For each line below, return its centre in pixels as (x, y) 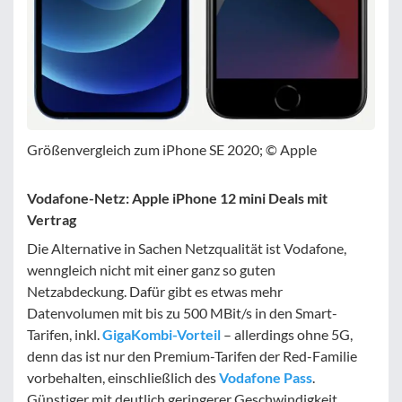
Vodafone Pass (266, 377)
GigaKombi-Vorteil (162, 334)
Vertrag (52, 219)
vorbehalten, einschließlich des (123, 377)
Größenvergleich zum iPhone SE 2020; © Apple (172, 149)
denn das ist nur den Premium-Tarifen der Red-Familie (192, 355)
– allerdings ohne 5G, (287, 334)
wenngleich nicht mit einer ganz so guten (151, 269)
